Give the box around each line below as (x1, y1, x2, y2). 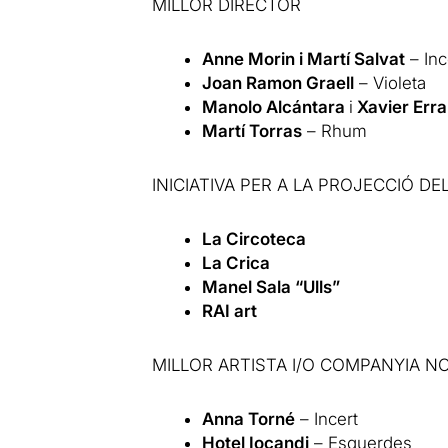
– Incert (295, 408, 359, 429)
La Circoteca (202, 228, 307, 249)
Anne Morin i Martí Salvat (202, 48, 406, 69)
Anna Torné (202, 408, 296, 429)
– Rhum (302, 120, 368, 141)
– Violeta (354, 72, 427, 93)
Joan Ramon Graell (202, 72, 355, 93)
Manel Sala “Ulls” (202, 276, 341, 297)
